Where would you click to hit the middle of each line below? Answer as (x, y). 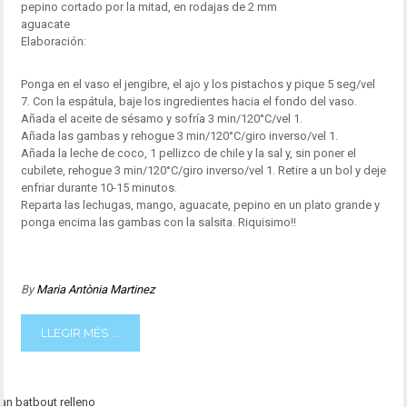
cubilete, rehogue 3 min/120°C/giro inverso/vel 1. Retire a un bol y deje (203, 170)
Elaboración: (53, 42)
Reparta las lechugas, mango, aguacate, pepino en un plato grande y (200, 204)
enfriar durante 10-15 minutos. (99, 187)
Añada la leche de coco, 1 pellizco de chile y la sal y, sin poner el (188, 153)
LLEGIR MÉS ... (80, 333)
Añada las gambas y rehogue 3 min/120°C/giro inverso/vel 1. (179, 135)
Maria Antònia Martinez (95, 289)
